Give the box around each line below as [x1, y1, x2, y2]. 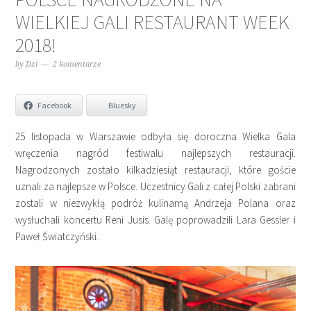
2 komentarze [53, 60, 101, 69]
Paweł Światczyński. [15, 230, 99, 244]
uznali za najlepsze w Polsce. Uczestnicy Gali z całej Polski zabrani [15, 180, 296, 194]
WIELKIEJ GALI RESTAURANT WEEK [15, 10, 290, 35]
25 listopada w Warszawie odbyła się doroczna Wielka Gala [15, 130, 296, 144]
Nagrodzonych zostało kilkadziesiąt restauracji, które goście [15, 163, 296, 177]
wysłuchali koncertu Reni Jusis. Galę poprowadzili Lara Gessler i [15, 213, 296, 227]
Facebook [37, 100, 72, 111]
